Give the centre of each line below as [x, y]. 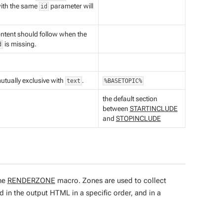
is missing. [19, 44]
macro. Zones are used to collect [110, 181]
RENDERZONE [31, 181]
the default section [130, 99]
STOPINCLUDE [138, 118]
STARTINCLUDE [153, 109]
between [116, 109]
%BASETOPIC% [123, 81]
